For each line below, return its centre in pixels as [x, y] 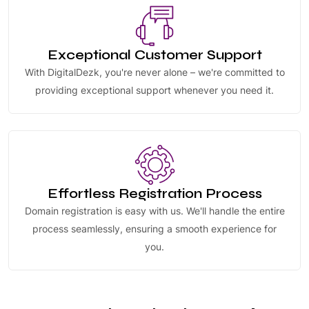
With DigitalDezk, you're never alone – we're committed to [154, 72]
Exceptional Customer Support [154, 54]
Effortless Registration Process [154, 193]
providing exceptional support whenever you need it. [154, 90]
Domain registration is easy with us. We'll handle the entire [154, 210]
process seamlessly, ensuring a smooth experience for [154, 228]
